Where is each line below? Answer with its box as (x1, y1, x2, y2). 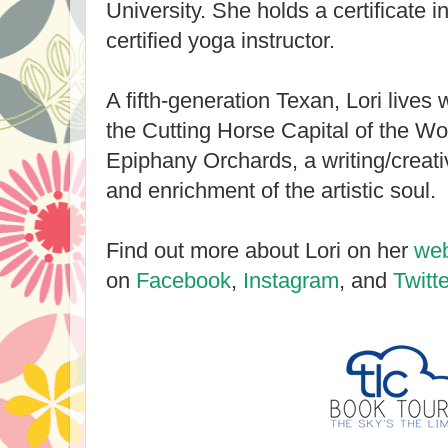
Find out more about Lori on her (106, 238, 414, 263)
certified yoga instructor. (106, 28, 335, 53)
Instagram (243, 268, 339, 293)
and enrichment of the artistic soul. (106, 178, 436, 203)
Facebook (136, 268, 231, 293)
